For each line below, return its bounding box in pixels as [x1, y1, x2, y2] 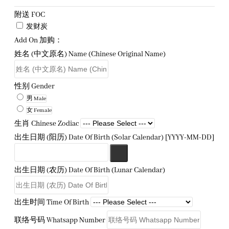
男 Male [27, 95, 46, 102]
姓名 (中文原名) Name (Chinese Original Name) [14, 50, 166, 59]
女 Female [27, 107, 52, 114]
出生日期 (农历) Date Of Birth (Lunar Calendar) [14, 166, 165, 175]
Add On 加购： [14, 36, 62, 45]
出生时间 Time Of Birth [14, 198, 89, 207]
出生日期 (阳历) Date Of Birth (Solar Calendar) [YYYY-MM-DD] [14, 133, 214, 142]
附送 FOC [14, 10, 45, 19]
